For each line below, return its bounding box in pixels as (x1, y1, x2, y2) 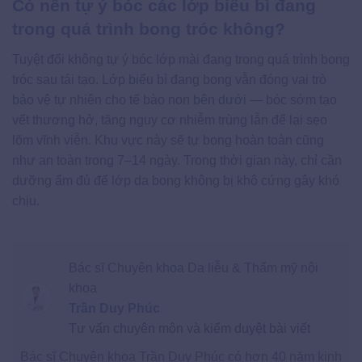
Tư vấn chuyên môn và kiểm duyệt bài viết (68, 321, 310, 335)
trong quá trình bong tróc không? (12, 19, 285, 39)
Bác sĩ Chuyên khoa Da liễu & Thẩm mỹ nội (68, 260, 318, 275)
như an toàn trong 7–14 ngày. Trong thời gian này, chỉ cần (12, 153, 342, 167)
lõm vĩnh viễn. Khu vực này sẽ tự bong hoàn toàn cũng (12, 133, 324, 147)
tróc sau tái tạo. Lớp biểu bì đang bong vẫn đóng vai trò (12, 72, 326, 86)
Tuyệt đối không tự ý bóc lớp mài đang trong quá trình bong (12, 52, 350, 66)
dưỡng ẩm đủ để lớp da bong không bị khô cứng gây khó (12, 173, 339, 187)
